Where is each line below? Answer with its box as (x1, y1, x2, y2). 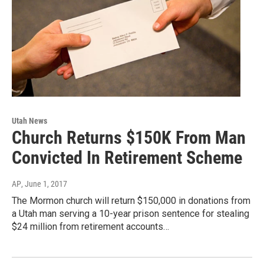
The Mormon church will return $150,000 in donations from (12, 194, 250, 206)
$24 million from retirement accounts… (12, 220, 169, 232)
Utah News (12, 115, 47, 126)
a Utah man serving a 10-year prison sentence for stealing (12, 207, 249, 219)
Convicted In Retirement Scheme (12, 147, 242, 168)
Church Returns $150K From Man (12, 127, 246, 148)
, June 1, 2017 (21, 179, 67, 189)
